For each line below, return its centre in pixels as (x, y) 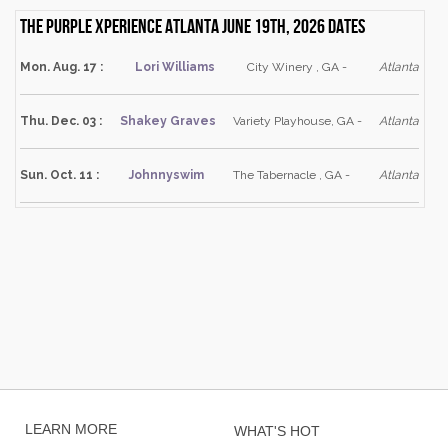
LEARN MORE (71, 429)
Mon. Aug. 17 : (62, 66)
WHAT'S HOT (277, 431)
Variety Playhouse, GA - (298, 120)
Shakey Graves (167, 120)
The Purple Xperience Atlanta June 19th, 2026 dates (193, 25)
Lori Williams (175, 66)
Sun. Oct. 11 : (60, 174)
